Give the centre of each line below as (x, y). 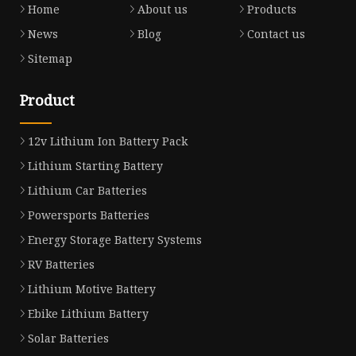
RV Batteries (61, 265)
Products (271, 10)
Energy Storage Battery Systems (115, 240)
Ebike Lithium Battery (88, 314)
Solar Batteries (68, 339)
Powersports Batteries (89, 215)
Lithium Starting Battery (95, 166)
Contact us (276, 34)
